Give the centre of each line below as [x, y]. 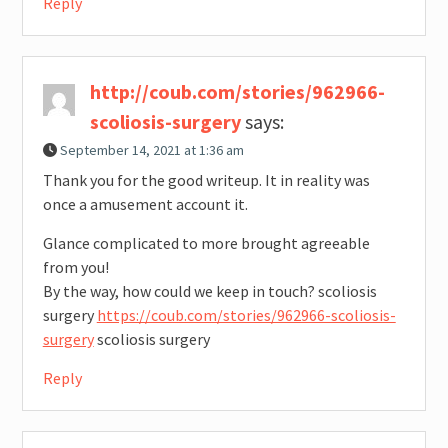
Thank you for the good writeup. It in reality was [206, 180]
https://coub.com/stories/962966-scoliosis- [246, 315]
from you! [75, 267]
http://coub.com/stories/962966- [237, 92]
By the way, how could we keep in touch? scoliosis [209, 291]
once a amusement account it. [145, 204]
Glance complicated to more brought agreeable [206, 243]
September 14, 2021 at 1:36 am [151, 150]
